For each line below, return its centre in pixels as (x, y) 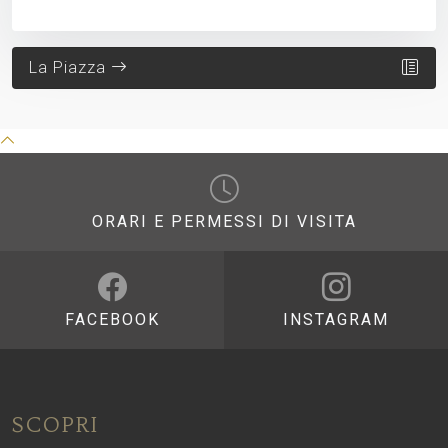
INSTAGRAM (336, 319)
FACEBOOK (112, 319)
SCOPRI (55, 424)
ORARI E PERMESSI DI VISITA (224, 221)
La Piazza (70, 67)
